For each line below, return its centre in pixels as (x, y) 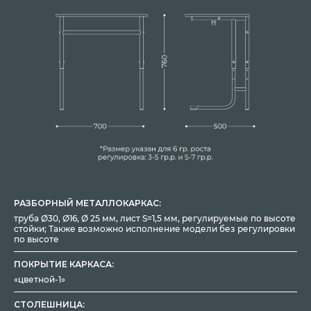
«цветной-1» (40, 280)
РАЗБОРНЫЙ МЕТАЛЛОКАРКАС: (87, 203)
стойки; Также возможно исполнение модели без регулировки (154, 229)
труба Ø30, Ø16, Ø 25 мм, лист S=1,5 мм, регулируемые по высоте (155, 219)
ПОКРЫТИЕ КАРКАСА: (64, 264)
